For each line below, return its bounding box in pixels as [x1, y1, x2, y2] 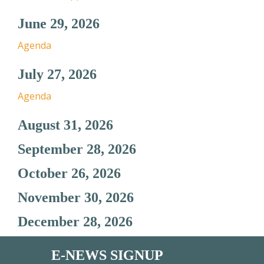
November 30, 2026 [18, 190, 134, 206]
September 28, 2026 [18, 141, 136, 157]
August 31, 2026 [18, 117, 113, 133]
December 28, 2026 [18, 214, 133, 230]
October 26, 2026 [18, 166, 121, 181]
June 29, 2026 [18, 16, 100, 32]
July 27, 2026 [18, 67, 97, 82]
